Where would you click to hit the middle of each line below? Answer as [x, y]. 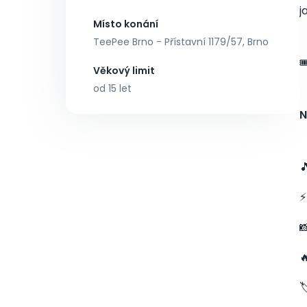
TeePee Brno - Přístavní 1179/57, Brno [181, 42]
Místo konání [126, 24]
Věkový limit [124, 71]
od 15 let [112, 88]
